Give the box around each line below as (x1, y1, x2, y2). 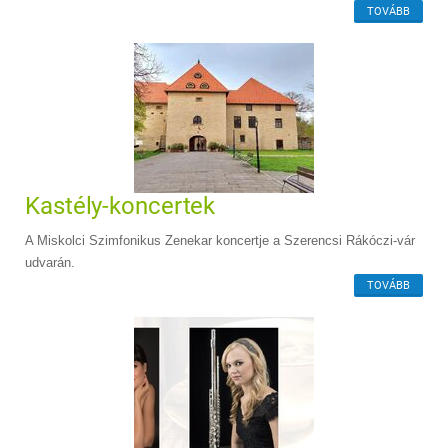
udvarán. (25, 254, 75, 270)
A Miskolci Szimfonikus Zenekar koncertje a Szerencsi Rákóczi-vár (25, 232, 415, 248)
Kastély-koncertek (25, 191, 216, 220)
